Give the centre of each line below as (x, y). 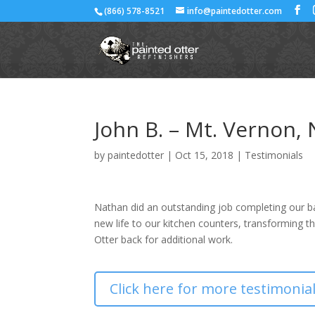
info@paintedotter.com (235, 11)
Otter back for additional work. (164, 239)
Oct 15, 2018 (205, 155)
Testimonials (274, 155)
